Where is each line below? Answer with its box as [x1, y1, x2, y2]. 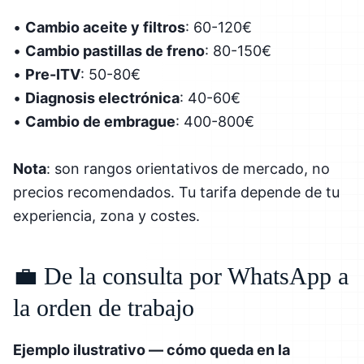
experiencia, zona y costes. [13, 206, 200, 224]
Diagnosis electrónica [25, 89, 180, 106]
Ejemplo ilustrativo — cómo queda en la [13, 340, 290, 358]
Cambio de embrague [25, 112, 175, 130]
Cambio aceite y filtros [25, 18, 185, 36]
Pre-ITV [25, 65, 80, 83]
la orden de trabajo [13, 293, 194, 321]
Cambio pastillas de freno [25, 41, 205, 59]
